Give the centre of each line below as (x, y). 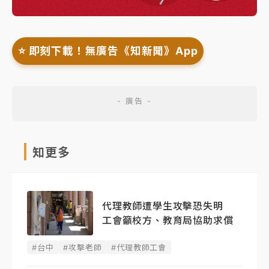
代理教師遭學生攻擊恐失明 (168, 206)
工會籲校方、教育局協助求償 (168, 221)
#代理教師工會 (139, 247)
